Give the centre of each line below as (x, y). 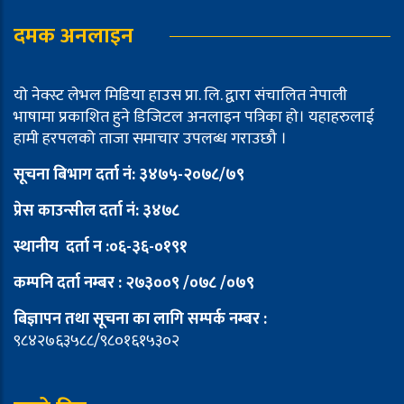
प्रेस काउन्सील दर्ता (68, 211)
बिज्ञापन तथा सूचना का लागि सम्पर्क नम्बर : (140, 319)
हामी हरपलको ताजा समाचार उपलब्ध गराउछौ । (150, 139)
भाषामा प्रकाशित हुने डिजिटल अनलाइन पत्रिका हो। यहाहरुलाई (194, 117)
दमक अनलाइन (73, 36)
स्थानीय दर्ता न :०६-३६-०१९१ (101, 247)
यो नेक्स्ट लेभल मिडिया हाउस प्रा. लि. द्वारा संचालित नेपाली (180, 96)
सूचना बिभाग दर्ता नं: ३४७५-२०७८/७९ (133, 175)
